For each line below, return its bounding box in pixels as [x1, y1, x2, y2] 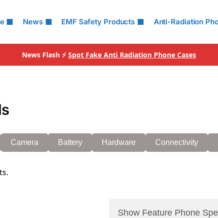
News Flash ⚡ [22, 50, 68, 59]
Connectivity [155, 138, 198, 146]
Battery [58, 138, 82, 146]
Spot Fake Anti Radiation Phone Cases [68, 50, 196, 59]
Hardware [102, 138, 136, 146]
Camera [11, 138, 38, 146]
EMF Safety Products [61, 17, 135, 26]
